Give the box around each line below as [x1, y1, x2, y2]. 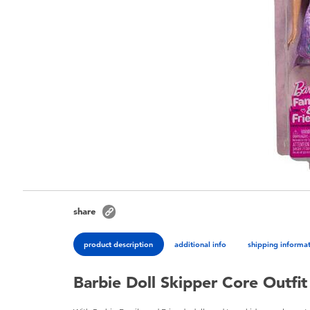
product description [84, 239, 154, 249]
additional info [174, 239, 227, 249]
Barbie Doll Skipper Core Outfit [73, 273, 308, 293]
